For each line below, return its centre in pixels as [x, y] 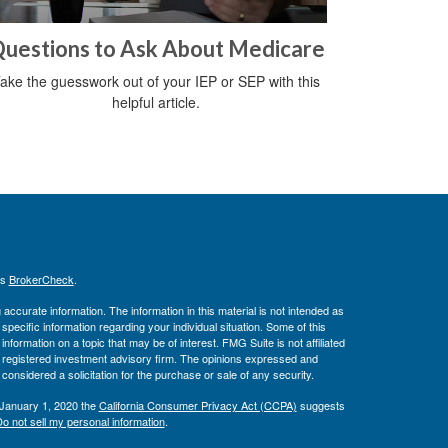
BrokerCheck [41, 279]
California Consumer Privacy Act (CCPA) [197, 405]
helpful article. [156, 102]
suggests [320, 405]
